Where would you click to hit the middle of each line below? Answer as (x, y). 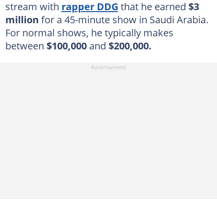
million (23, 20)
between (26, 46)
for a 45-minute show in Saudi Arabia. (124, 20)
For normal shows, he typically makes (89, 33)
